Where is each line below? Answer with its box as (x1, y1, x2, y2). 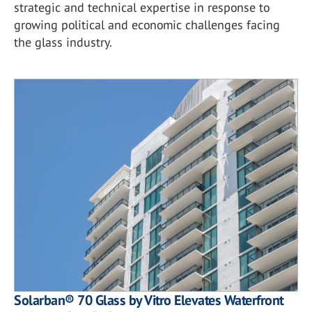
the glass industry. (14, 33, 112, 50)
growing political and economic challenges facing (14, 16, 280, 33)
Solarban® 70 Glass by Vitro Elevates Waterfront (14, 291, 283, 309)
